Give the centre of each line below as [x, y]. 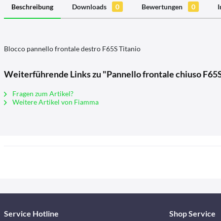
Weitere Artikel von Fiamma [55, 102]
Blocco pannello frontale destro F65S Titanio [72, 49]
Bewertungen [163, 7]
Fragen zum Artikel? [42, 93]
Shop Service [192, 213]
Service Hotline [31, 213]
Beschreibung [32, 7]
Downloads [90, 7]
